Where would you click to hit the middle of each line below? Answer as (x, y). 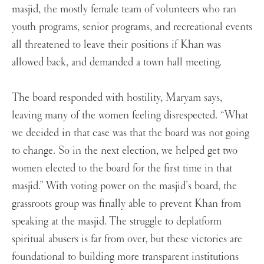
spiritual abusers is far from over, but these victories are (127, 239)
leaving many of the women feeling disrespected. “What (130, 115)
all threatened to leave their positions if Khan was (116, 44)
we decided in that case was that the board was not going (131, 133)
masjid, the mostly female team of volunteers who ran (124, 9)
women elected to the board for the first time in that (122, 168)
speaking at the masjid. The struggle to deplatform (117, 221)
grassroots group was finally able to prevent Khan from (126, 204)
